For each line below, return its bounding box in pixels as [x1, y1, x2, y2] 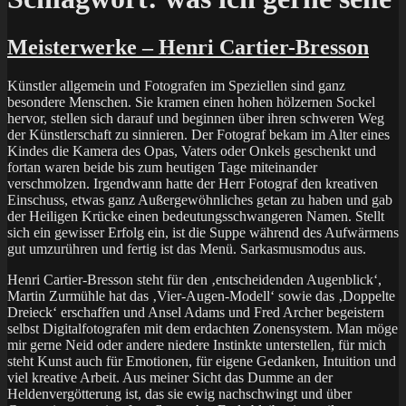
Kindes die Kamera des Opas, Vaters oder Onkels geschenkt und [7, 142, 376, 159]
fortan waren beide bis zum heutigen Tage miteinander [7, 159, 317, 175]
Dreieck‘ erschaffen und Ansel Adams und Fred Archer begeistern [7, 304, 384, 320]
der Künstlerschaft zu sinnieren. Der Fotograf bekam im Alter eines [7, 126, 390, 142]
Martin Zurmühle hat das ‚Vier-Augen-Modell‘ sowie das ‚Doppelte [7, 287, 395, 304]
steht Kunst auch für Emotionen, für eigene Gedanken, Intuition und [7, 353, 396, 369]
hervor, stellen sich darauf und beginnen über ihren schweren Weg [7, 110, 384, 126]
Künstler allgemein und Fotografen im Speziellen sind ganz [7, 77, 345, 93]
